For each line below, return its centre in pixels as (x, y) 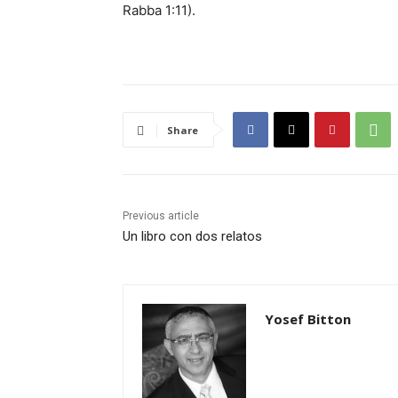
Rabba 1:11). (159, 11)
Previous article (161, 216)
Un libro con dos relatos (192, 237)
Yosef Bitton (308, 319)
